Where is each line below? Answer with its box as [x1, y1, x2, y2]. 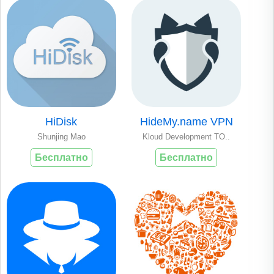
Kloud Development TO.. [143, 131, 231, 141]
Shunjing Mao [37, 131, 86, 141]
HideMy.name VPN [139, 115, 233, 128]
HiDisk [45, 115, 78, 128]
